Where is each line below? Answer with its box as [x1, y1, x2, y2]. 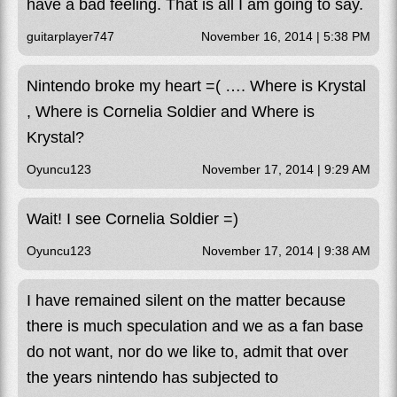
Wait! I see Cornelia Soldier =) [27, 209, 238, 228]
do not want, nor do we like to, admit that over [27, 342, 348, 361]
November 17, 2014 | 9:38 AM [202, 243, 370, 258]
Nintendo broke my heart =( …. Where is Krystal [27, 76, 366, 95]
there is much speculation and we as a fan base [27, 316, 363, 335]
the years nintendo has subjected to [27, 368, 278, 386]
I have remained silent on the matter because [27, 291, 346, 309]
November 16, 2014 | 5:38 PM [201, 28, 370, 43]
